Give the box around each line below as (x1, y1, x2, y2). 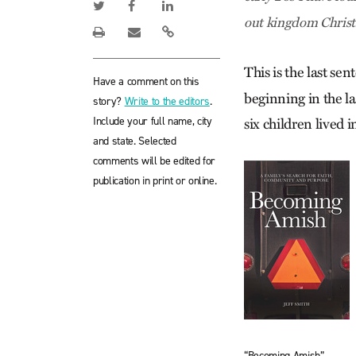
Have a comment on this (93, 74, 199, 89)
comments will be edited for (93, 153, 215, 168)
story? (93, 94, 125, 109)
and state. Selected (93, 133, 176, 149)
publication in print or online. (93, 173, 217, 188)
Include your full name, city (93, 114, 212, 129)
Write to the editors (124, 94, 210, 109)
